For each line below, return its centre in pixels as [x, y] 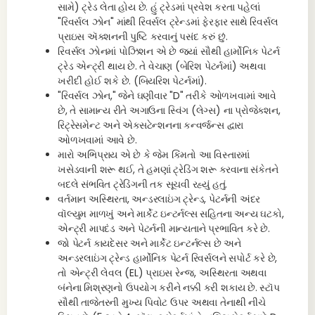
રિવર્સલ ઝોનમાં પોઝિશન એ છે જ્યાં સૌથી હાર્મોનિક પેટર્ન [169, 51]
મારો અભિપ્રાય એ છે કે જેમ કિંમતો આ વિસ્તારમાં [154, 155]
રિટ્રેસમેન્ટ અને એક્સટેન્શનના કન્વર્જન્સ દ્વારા [151, 125]
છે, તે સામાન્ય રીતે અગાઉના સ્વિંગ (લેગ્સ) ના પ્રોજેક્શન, [169, 110]
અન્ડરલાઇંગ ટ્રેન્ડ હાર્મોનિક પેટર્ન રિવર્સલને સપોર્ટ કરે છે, [168, 258]
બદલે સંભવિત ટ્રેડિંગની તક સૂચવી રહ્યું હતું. [143, 184]
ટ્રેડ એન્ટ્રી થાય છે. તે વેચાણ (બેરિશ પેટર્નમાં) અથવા [162, 66]
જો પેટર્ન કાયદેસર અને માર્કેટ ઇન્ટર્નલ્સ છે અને [149, 243]
